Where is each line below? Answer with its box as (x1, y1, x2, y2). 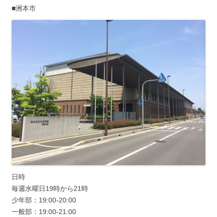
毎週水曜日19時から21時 (12, 185, 88, 193)
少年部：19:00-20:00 (12, 196, 76, 204)
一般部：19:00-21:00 (12, 208, 76, 216)
